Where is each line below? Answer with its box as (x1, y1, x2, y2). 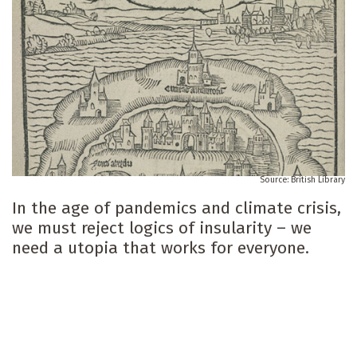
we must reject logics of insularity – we (12, 218, 312, 239)
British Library (291, 175, 345, 186)
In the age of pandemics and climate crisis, (12, 198, 341, 219)
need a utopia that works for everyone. (12, 237, 309, 259)
